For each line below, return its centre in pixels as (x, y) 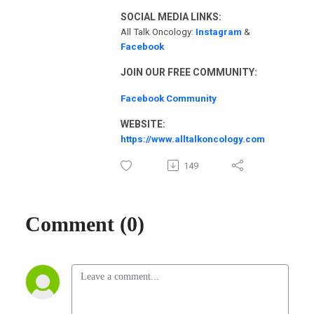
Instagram (219, 32)
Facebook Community (169, 98)
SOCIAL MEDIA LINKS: (171, 16)
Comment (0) (85, 224)
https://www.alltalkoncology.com (193, 139)
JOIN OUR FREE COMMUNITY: (189, 72)
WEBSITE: (143, 124)
